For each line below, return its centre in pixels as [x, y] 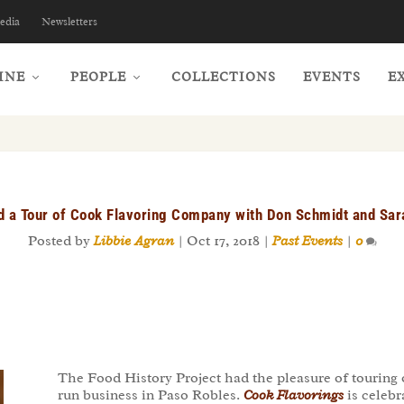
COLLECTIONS [223, 77]
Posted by [60, 240]
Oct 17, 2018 [223, 240]
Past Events [307, 240]
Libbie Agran [133, 240]
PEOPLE [98, 77]
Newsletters [70, 22]
